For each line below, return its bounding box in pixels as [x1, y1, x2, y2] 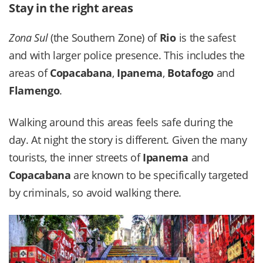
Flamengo [9, 83, 60, 98]
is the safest [176, 31, 236, 45]
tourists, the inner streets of [9, 150, 143, 164]
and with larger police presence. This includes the [9, 48, 245, 63]
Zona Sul [9, 31, 48, 45]
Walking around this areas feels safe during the [9, 114, 233, 129]
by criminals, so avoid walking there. [9, 185, 182, 200]
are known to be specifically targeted [70, 167, 248, 182]
